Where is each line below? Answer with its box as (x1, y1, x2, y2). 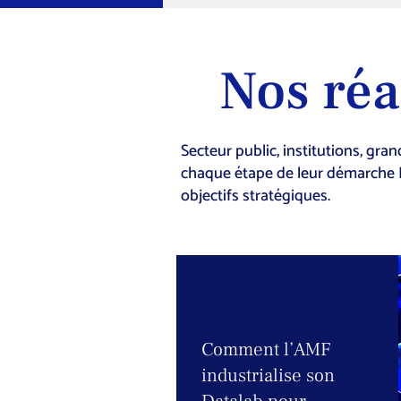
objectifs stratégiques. (181, 183, 330, 209)
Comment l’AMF (201, 337, 330, 362)
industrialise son (201, 363, 335, 388)
